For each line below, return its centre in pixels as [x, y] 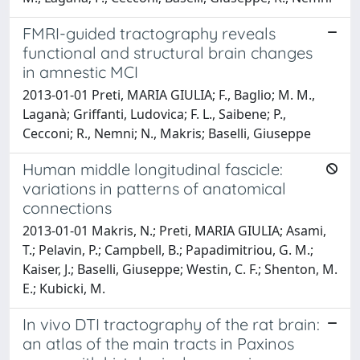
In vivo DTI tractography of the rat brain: [171, 324]
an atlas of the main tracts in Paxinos [158, 343]
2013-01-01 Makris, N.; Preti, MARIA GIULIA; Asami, [174, 230]
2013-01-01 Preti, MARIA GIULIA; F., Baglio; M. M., [169, 94]
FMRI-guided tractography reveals [149, 33]
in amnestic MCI [80, 72]
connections [67, 207]
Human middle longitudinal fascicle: [153, 169]
